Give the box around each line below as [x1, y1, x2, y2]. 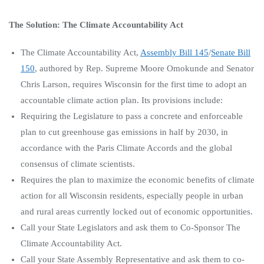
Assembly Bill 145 [140, 48, 209, 58]
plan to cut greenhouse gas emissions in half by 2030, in [21, 127, 228, 137]
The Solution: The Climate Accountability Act [9, 20, 183, 30]
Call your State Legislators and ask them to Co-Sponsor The [21, 223, 240, 233]
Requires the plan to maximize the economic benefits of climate [21, 175, 255, 185]
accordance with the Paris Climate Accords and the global [21, 143, 232, 153]
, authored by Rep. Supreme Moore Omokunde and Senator [35, 64, 254, 74]
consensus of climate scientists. [21, 159, 135, 169]
